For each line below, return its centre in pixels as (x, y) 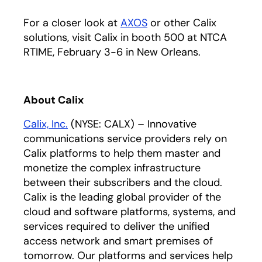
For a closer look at (72, 23)
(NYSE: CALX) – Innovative (132, 124)
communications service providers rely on (125, 139)
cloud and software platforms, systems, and (130, 212)
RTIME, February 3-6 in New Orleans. (112, 52)
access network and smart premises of (118, 241)
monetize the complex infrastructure (112, 168)
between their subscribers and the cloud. (123, 182)
